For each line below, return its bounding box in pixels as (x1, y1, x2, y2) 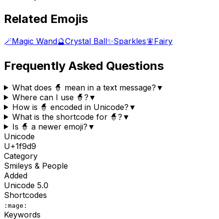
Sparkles (113, 36, 146, 46)
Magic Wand (12, 36, 57, 46)
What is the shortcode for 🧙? (12, 111, 122, 122)
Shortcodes (4, 190, 47, 200)
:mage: (4, 201, 27, 209)
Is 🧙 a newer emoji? (12, 121, 88, 131)
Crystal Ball (65, 36, 107, 46)
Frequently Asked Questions (4, 58, 164, 73)
